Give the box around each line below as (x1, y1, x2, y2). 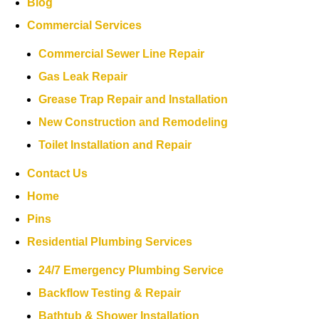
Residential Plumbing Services (27, 236, 193, 248)
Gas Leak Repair (38, 70, 128, 83)
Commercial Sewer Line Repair (38, 48, 205, 60)
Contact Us (27, 167, 88, 179)
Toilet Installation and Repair (38, 139, 192, 151)
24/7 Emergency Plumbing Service (38, 264, 224, 276)
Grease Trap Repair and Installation (38, 93, 229, 105)
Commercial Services (27, 19, 142, 31)
